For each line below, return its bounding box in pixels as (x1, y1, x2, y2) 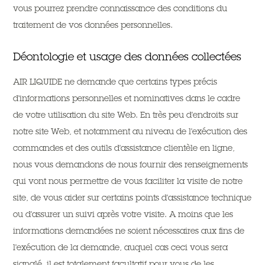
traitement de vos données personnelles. (13, 20, 173, 30)
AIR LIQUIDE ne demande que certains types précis (13, 76, 218, 87)
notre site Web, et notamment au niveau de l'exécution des (13, 126, 248, 137)
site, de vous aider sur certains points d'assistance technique (13, 192, 252, 203)
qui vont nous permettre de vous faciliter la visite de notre (13, 176, 243, 186)
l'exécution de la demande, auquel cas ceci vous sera (13, 242, 228, 253)
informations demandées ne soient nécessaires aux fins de (13, 225, 245, 236)
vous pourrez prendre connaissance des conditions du (13, 3, 228, 14)
